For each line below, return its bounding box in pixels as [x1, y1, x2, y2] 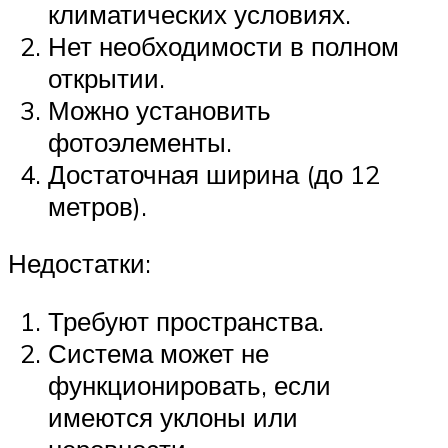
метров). [48, 189, 147, 222]
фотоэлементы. [48, 125, 232, 158]
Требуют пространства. [48, 304, 324, 337]
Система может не [48, 336, 269, 369]
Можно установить [48, 93, 271, 126]
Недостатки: [8, 247, 151, 280]
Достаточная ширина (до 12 [48, 157, 380, 190]
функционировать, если [48, 368, 331, 401]
